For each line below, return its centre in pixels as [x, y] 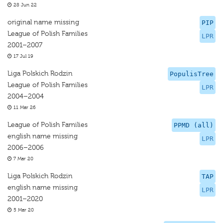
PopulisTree [192, 74]
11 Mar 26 [24, 108]
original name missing [43, 22]
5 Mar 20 [23, 210]
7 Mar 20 [23, 159]
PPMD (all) [194, 125]
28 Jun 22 [24, 5]
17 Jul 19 [23, 56]
